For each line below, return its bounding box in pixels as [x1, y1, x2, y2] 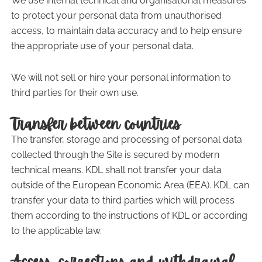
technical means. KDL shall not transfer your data [11, 164, 222, 175]
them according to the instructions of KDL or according [11, 210, 247, 221]
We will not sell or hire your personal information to [11, 72, 231, 83]
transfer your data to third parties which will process [11, 195, 235, 206]
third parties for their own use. [11, 87, 139, 98]
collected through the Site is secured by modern [11, 149, 219, 160]
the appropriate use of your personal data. [11, 40, 194, 51]
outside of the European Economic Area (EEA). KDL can [11, 180, 249, 191]
